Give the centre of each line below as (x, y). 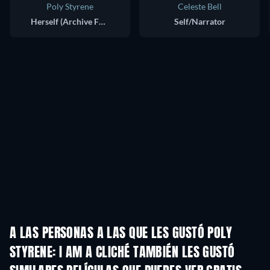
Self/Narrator (199, 21)
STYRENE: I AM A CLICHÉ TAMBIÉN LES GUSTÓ (122, 253)
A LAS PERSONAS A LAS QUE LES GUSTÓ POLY (121, 234)
